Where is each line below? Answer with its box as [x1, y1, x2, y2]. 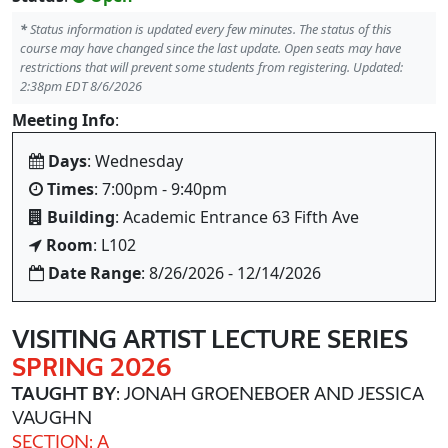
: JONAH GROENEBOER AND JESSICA [116, 383, 424, 403]
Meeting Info [12, 109, 115, 131]
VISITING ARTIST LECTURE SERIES [12, 325, 408, 353]
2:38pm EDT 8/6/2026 [20, 77, 142, 95]
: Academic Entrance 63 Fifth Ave [115, 206, 359, 228]
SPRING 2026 [12, 353, 171, 381]
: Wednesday [87, 150, 183, 172]
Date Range [48, 262, 141, 284]
